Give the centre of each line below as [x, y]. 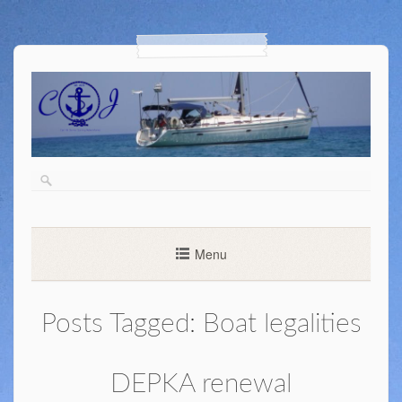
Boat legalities [282, 323]
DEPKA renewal [201, 384]
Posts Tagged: [122, 323]
